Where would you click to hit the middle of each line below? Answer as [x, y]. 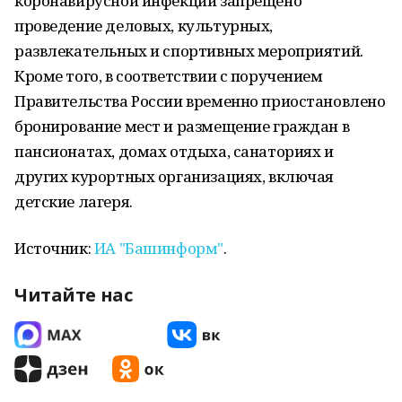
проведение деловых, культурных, [144, 26]
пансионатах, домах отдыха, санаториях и [174, 151]
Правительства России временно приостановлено [200, 101]
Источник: [53, 248]
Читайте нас [74, 295]
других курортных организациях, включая [175, 176]
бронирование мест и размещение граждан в [182, 126]
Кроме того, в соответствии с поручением [169, 76]
